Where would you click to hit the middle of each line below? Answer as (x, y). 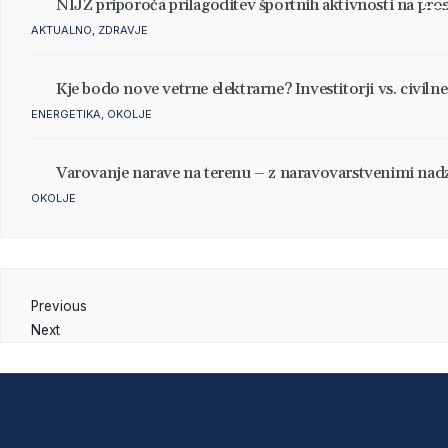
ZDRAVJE (123, 30)
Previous (59, 306)
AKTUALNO (61, 30)
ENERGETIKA (66, 114)
